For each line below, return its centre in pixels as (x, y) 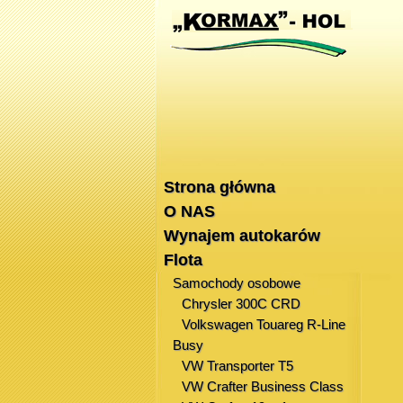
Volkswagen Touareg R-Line (264, 324)
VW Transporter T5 (237, 366)
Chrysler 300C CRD (241, 304)
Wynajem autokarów (242, 236)
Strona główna (219, 187)
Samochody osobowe (237, 283)
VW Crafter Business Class (263, 386)
